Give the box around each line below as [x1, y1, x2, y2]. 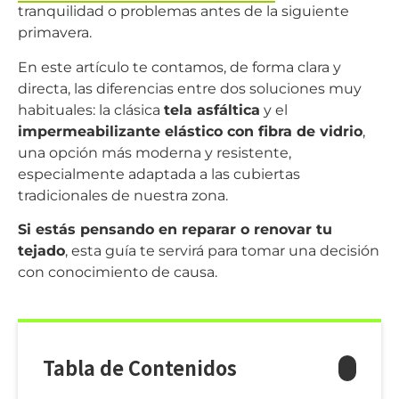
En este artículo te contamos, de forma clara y [18, 58, 341, 76]
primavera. [18, 24, 92, 42]
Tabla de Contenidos [43, 354, 237, 382]
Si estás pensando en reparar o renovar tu [18, 221, 332, 239]
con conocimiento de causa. [18, 264, 217, 281]
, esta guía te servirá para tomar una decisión [65, 242, 379, 260]
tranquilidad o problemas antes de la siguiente [18, 3, 349, 20]
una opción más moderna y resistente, [18, 143, 291, 161]
